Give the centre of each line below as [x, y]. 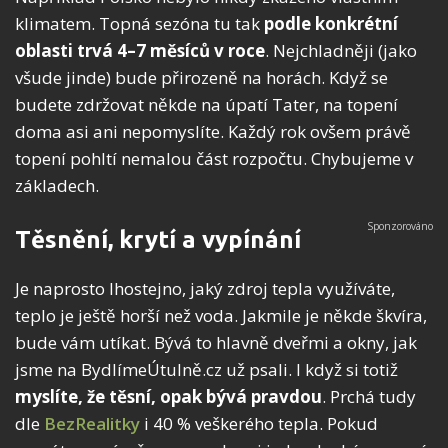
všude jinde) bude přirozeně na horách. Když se [201, 78]
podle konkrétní [331, 24]
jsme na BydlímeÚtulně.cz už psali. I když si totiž [206, 370]
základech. [57, 186]
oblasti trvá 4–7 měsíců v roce [140, 51]
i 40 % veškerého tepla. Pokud [259, 424]
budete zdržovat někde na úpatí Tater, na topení [206, 105]
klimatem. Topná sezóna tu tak [139, 24]
